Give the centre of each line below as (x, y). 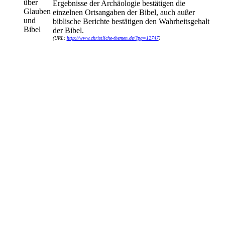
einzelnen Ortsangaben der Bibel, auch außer (124, 12)
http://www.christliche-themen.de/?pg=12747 (113, 38)
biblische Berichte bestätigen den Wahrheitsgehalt (131, 21)
